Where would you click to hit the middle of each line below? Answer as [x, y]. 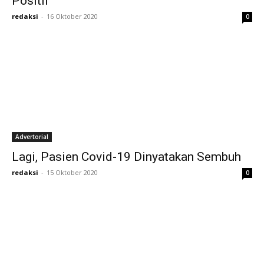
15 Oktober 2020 [72, 172]
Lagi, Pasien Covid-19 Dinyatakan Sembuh [126, 157]
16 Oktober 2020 [72, 16]
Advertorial [32, 137]
